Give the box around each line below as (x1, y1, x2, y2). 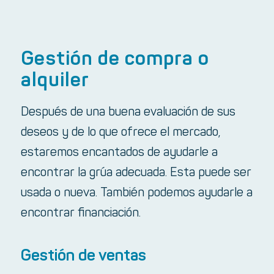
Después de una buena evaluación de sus (20, 106, 235, 119)
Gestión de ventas (20, 248, 146, 264)
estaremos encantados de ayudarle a (20, 147, 218, 159)
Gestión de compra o (20, 50, 209, 70)
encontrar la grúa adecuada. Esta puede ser (20, 167, 251, 179)
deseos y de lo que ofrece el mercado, (20, 127, 221, 139)
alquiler (20, 72, 89, 91)
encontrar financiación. (20, 207, 141, 220)
